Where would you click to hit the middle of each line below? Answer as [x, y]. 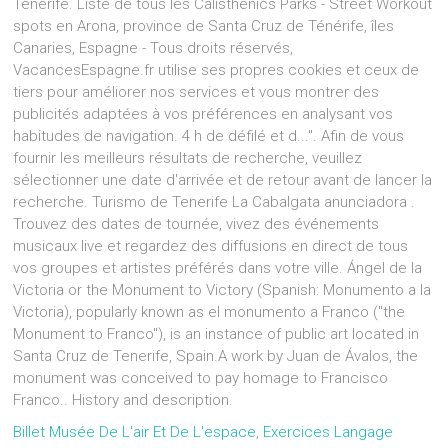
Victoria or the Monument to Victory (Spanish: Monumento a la [222, 290]
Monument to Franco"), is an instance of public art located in [216, 334]
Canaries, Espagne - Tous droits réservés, [153, 48]
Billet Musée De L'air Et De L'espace [135, 432]
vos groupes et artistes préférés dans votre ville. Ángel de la [218, 268]
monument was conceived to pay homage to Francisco [201, 378]
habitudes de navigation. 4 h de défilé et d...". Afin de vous [209, 136]
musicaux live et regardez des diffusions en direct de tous [211, 246]
